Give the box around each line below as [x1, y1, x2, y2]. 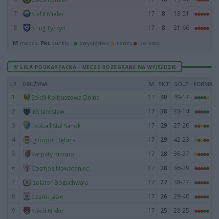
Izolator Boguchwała [31, 178, 88, 187]
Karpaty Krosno [31, 150, 74, 158]
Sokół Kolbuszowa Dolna [31, 93, 100, 102]
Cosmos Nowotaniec [31, 164, 89, 173]
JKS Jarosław [31, 107, 64, 116]
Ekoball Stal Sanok [31, 121, 81, 130]
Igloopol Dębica [31, 135, 76, 144]
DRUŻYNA [22, 80, 47, 88]
